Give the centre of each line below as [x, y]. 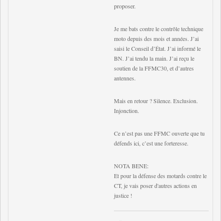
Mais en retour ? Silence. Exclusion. [156, 101]
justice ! [123, 195]
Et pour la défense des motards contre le [160, 176]
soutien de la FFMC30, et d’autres [154, 68]
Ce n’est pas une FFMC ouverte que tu [159, 133]
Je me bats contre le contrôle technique [159, 29]
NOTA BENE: [131, 166]
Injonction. [127, 110]
